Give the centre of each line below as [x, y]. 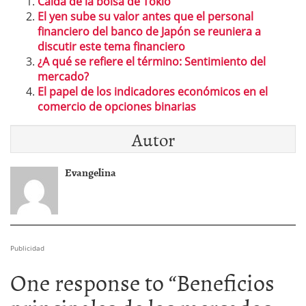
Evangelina [91, 172]
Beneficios [225, 282]
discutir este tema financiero [111, 47]
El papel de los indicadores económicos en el [153, 92]
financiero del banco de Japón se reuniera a [149, 32]
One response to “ [93, 282]
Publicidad [27, 248]
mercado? [63, 77]
